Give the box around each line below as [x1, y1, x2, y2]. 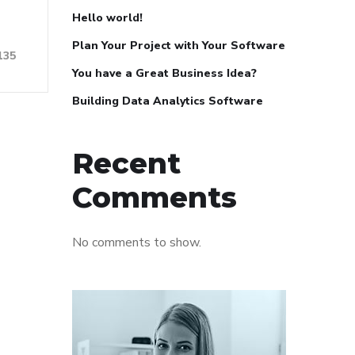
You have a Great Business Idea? [72, 66, 257, 81]
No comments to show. [72, 234, 201, 251]
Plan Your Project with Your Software [72, 38, 285, 53]
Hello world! [72, 10, 143, 25]
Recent [72, 146, 181, 181]
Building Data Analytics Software [72, 94, 263, 109]
